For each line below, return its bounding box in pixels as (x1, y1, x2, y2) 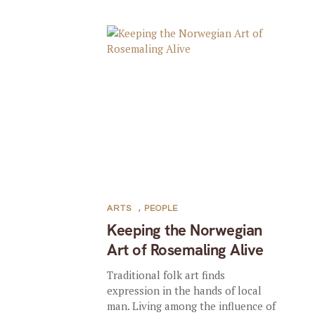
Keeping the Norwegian (107, 220, 262, 240)
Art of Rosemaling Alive (107, 240, 264, 260)
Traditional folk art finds (107, 268, 226, 282)
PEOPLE (144, 204, 179, 213)
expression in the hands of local (107, 283, 262, 297)
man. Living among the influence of (107, 299, 276, 313)
